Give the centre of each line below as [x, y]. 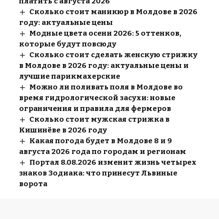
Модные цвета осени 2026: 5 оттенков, [106, 33]
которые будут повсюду [68, 44]
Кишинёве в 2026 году [63, 130]
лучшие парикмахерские [70, 76]
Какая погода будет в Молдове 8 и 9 [101, 141]
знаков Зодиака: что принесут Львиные [98, 173]
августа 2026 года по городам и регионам [103, 151]
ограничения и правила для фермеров [95, 108]
